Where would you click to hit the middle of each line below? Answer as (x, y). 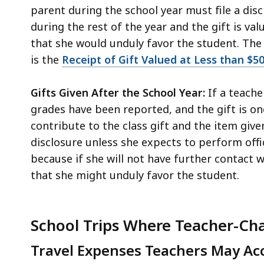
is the (46, 59)
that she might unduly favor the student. (135, 175)
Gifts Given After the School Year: (119, 92)
